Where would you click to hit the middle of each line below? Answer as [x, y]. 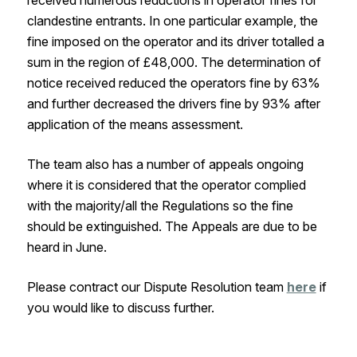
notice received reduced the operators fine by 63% [173, 83]
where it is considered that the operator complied [166, 185]
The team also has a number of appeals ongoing [165, 165]
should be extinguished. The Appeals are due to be [172, 227]
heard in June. [67, 247]
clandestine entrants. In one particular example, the [172, 21]
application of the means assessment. [135, 125]
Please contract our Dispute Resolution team [157, 287]
